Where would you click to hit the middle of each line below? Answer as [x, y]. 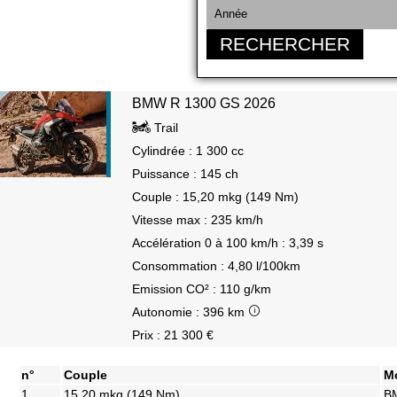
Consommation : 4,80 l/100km [216, 266]
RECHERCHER [285, 44]
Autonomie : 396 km [190, 312]
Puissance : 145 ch [185, 174]
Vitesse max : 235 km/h [198, 220]
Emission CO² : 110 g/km [202, 289]
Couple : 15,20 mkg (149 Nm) [215, 197]
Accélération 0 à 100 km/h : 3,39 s [228, 243]
